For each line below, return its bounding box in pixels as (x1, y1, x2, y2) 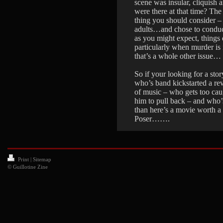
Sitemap (33, 156, 51, 163)
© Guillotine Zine (7, 164, 48, 170)
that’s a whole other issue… (134, 52, 221, 61)
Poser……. (134, 114, 170, 123)
